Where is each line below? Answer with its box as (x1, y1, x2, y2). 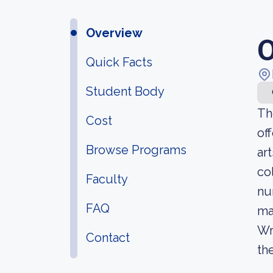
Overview (86, 26, 143, 40)
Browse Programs (86, 143, 186, 157)
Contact (86, 230, 130, 245)
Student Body (86, 84, 165, 99)
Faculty (86, 172, 128, 186)
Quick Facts (86, 55, 152, 69)
